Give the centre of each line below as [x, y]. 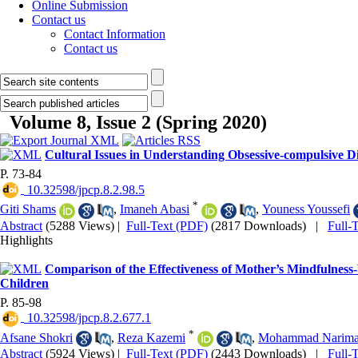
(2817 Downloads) [259, 225]
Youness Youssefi [306, 209]
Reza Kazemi [151, 337]
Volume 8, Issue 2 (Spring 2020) [138, 122]
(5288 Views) [80, 225]
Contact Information [115, 34]
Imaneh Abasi [155, 209]
